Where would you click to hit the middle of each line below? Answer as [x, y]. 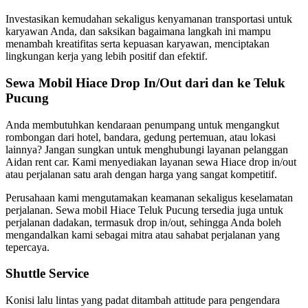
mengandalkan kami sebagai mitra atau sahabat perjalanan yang [143, 234]
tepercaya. [27, 247]
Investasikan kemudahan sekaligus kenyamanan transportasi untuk [149, 19]
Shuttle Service [47, 274]
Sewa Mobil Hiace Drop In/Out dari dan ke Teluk [145, 82]
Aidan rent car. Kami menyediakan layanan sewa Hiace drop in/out [151, 162]
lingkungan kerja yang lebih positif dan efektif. [107, 56]
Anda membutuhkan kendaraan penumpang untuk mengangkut [142, 124]
